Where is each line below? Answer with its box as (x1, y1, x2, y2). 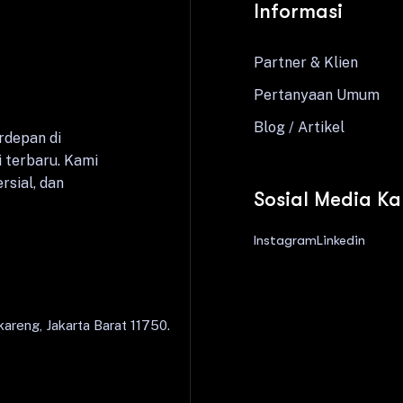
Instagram (254, 232, 317, 248)
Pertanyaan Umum (254, 86, 380, 103)
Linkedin (317, 232, 365, 248)
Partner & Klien (254, 54, 358, 71)
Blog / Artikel (254, 119, 345, 136)
